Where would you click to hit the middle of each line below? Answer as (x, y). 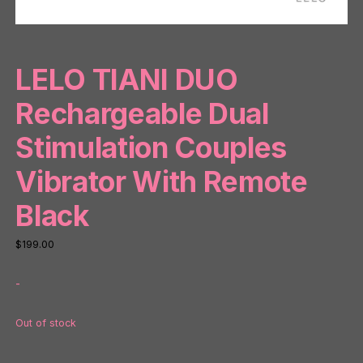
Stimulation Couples (152, 148)
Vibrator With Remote (162, 182)
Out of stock (46, 323)
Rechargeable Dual (142, 114)
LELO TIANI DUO (127, 80)
